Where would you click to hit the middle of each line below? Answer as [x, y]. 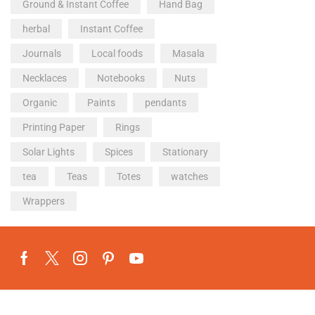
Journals [42, 53]
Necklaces [45, 78]
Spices [118, 152]
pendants [166, 102]
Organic [40, 102]
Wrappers [44, 201]
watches [189, 176]
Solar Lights [49, 152]
